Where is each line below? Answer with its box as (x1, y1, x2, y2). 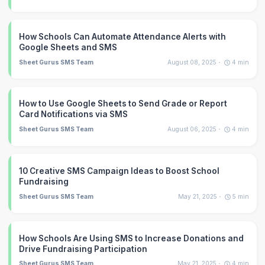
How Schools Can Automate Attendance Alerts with (19, 31, 227, 41)
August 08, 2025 (167, 58, 216, 66)
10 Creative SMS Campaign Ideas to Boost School (19, 166, 220, 176)
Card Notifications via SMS (19, 109, 128, 119)
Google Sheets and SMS (19, 42, 118, 52)
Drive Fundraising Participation (19, 244, 148, 254)
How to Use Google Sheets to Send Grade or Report (19, 99, 228, 109)
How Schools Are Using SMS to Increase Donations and (19, 233, 244, 243)
